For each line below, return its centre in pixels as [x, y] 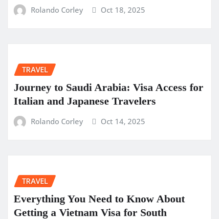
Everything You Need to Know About [99, 198]
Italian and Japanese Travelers [85, 101]
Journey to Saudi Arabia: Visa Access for [109, 87]
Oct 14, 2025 [123, 121]
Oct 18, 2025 [123, 10]
